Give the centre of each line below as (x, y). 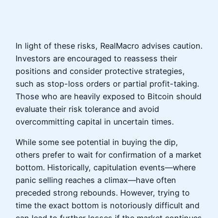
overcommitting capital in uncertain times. (95, 121)
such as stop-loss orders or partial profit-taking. (107, 83)
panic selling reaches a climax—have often (96, 180)
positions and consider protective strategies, (100, 71)
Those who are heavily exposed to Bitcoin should (109, 96)
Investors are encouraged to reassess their (96, 58)
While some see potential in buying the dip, (97, 142)
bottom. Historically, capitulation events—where (106, 168)
